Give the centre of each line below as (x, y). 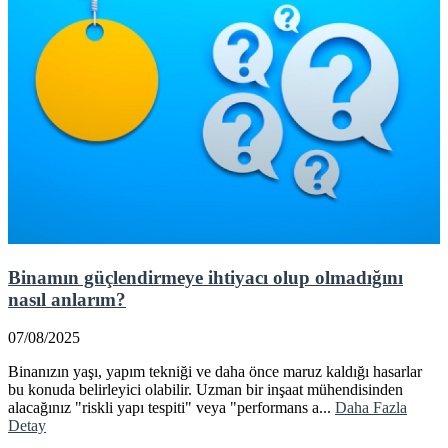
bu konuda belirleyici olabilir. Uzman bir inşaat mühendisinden (205, 390)
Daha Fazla (371, 408)
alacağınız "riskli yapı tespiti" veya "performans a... (171, 408)
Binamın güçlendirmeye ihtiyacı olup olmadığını (205, 277)
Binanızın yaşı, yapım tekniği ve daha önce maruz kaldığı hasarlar (215, 372)
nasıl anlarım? (67, 299)
